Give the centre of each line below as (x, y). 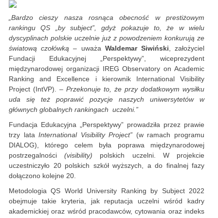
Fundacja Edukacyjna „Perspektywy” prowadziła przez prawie (107, 125)
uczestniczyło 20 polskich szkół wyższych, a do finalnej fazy (107, 166)
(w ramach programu (170, 135)
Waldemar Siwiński (137, 48)
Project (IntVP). (34, 89)
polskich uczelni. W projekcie (152, 155)
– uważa (87, 48)
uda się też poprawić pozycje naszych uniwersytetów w (107, 100)
